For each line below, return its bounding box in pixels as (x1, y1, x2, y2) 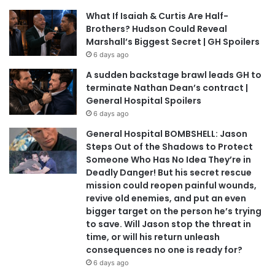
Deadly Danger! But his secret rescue (86, 166, 252, 179)
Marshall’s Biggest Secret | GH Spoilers (86, 36, 260, 48)
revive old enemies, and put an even (86, 192, 246, 205)
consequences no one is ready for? (86, 244, 242, 257)
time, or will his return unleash (86, 231, 220, 244)
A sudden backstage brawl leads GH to (86, 69, 261, 82)
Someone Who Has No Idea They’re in (86, 153, 251, 166)
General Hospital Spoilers (86, 95, 201, 107)
